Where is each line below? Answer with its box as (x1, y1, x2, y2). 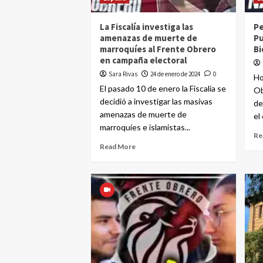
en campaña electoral (99, 55, 187, 66)
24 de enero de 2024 (150, 70, 200, 78)
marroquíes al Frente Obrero (99, 43, 216, 55)
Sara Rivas (108, 70, 137, 78)
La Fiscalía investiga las (99, 21, 193, 32)
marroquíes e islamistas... (99, 122, 190, 132)
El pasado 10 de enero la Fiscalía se (99, 83, 226, 93)
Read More (99, 142, 136, 151)
